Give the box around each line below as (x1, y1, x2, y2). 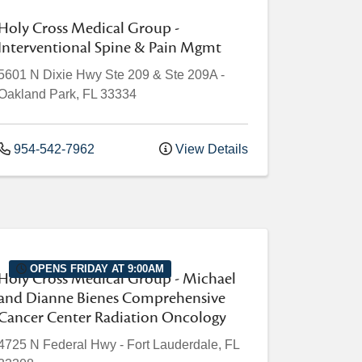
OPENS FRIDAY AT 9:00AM (27, 262, 165, 275)
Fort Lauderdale (127, 338, 218, 352)
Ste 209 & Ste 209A (105, 68, 217, 82)
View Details (172, 142, 248, 157)
